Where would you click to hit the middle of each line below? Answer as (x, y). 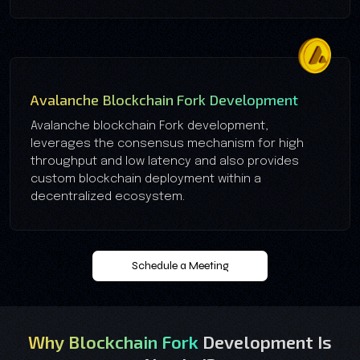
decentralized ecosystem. (108, 196)
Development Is (267, 341)
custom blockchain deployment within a (146, 179)
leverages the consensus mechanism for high (167, 143)
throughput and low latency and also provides (165, 161)
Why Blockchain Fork (115, 341)
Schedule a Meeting (180, 265)
